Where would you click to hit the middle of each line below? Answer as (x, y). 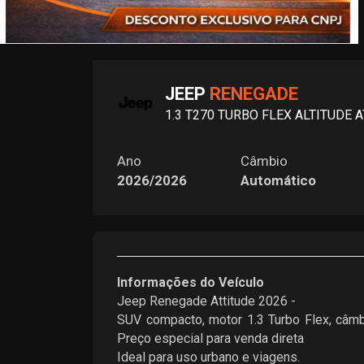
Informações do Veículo (191, 282)
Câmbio (264, 160)
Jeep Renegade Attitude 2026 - (206, 301)
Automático (279, 180)
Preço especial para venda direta (210, 338)
